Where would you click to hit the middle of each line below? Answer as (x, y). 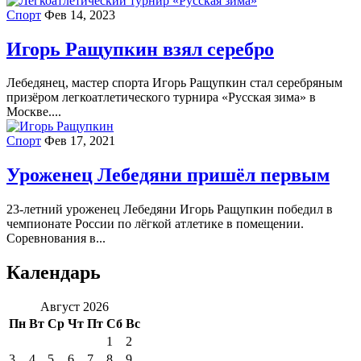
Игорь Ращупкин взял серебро (140, 49)
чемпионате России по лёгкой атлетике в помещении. (155, 224)
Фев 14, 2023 (80, 15)
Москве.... (34, 112)
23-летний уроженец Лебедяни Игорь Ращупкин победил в (170, 210)
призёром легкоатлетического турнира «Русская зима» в (161, 98)
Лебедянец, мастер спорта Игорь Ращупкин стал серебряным (174, 83)
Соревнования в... (56, 239)
